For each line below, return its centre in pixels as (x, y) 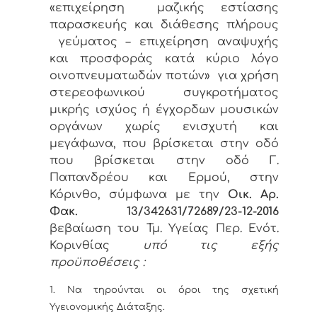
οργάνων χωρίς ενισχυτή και (164, 126)
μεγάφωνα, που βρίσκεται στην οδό (164, 143)
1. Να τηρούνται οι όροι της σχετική (164, 290)
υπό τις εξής (211, 245)
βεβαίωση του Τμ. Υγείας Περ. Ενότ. (164, 228)
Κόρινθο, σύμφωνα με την (139, 194)
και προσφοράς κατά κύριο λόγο (164, 58)
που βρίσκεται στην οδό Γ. (164, 160)
